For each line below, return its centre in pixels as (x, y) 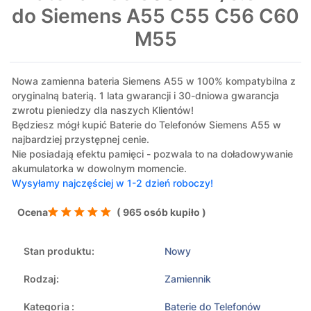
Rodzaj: (41, 279)
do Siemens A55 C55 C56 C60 (155, 16)
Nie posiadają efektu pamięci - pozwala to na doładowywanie (152, 154)
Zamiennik (188, 279)
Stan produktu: (59, 251)
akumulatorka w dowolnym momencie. (99, 169)
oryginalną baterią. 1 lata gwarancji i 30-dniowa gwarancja (145, 96)
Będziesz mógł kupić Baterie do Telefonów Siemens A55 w (146, 125)
